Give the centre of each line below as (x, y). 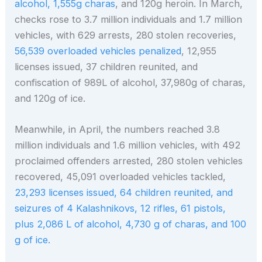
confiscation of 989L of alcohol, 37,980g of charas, (130, 82)
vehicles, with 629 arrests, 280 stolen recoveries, (126, 35)
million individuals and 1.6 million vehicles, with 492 (128, 145)
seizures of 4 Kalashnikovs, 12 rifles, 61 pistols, (120, 208)
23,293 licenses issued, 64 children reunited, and (124, 193)
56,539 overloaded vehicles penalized (98, 51)
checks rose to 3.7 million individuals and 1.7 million (129, 19)
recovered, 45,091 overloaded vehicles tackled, (120, 177)
